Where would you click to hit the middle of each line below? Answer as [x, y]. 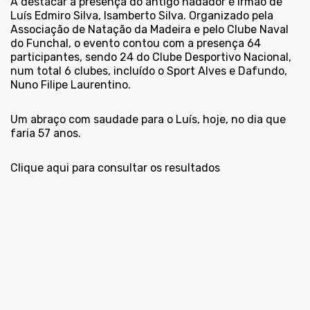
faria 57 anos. [46, 134]
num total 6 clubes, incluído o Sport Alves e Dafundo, [149, 71]
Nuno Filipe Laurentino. [71, 85]
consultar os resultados [159, 168]
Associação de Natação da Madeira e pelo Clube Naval [149, 30]
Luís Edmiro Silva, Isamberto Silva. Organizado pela [142, 16]
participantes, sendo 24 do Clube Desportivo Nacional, [151, 57]
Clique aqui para [54, 168]
